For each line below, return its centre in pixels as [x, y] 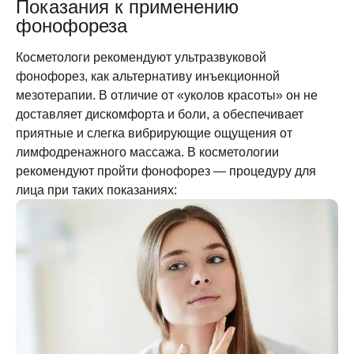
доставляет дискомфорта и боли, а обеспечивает [160, 114]
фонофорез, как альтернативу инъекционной [148, 76]
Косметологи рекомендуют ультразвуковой [141, 57]
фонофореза [72, 26]
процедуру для [273, 171]
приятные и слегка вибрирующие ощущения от [154, 133]
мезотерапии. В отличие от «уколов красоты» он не [167, 95]
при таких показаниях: [111, 190]
